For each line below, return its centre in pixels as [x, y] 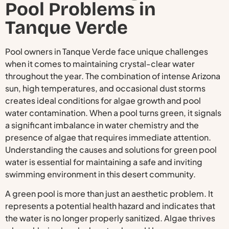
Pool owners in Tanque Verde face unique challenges [107, 51]
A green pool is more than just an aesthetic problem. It [109, 193]
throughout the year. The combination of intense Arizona [113, 76]
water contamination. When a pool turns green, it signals [113, 112]
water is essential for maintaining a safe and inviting [104, 162]
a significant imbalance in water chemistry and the [102, 125]
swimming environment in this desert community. [100, 174]
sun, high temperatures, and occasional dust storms [105, 88]
